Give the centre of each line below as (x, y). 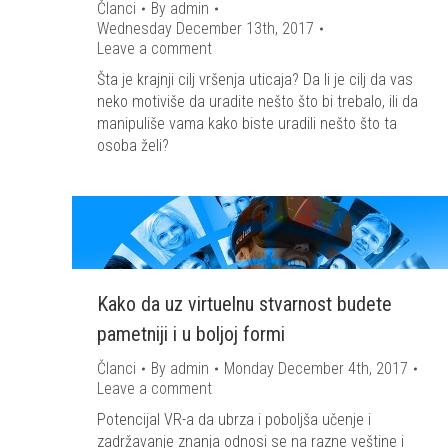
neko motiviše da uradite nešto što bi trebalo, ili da (257, 101)
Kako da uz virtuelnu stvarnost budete (244, 303)
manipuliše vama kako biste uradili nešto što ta (247, 123)
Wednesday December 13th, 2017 (205, 28)
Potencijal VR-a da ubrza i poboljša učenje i (234, 419)
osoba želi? (133, 145)
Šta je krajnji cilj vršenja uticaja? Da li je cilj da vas (255, 79)
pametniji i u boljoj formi (191, 333)
